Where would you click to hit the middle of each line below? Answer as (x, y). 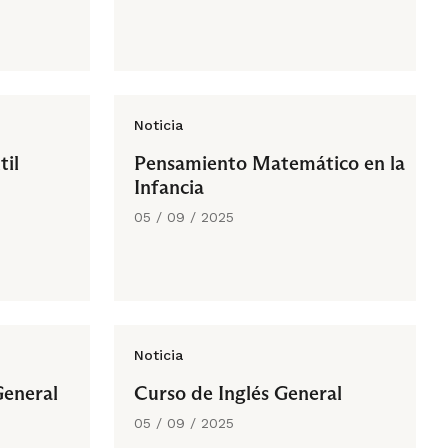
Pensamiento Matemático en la (269, 163)
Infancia (169, 187)
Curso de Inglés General (238, 393)
